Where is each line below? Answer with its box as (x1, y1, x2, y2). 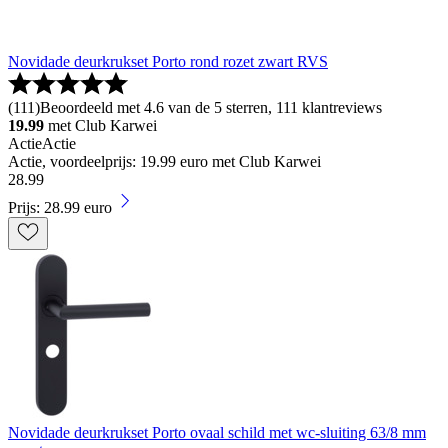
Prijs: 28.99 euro (8, 199, 112, 217)
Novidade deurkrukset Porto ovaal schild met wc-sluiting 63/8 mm (8, 424, 426, 442)
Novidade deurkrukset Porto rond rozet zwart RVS (8, 53, 328, 71)
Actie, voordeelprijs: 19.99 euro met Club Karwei (8, 153, 321, 171)
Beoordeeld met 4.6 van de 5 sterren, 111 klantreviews (40, 99, 382, 117)
